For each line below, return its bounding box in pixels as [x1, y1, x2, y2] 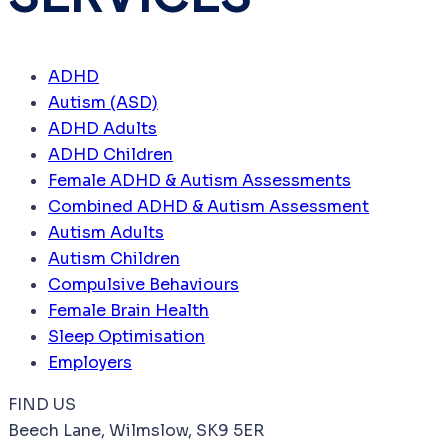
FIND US [8, 394, 76, 416]
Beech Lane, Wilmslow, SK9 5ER [8, 420, 264, 442]
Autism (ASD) [48, 92, 158, 114]
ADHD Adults [48, 118, 157, 140]
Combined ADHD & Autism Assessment [48, 196, 369, 218]
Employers [48, 352, 132, 374]
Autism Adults [48, 222, 164, 244]
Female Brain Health [48, 300, 209, 322]
